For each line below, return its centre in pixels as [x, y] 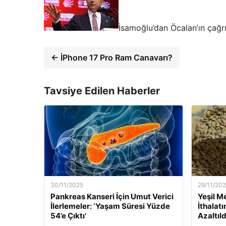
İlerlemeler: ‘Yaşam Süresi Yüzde [110, 206]
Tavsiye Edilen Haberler [102, 91]
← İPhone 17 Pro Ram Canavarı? [112, 58]
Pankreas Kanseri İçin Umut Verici [112, 197]
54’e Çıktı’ [68, 216]
